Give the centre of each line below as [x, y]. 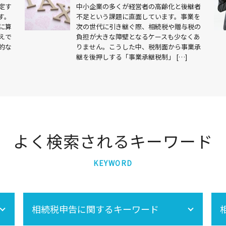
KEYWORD [113, 163]
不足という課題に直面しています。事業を [138, 16]
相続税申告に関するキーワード [96, 209]
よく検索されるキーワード [113, 140]
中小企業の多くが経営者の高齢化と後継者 [139, 6]
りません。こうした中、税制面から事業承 [139, 46]
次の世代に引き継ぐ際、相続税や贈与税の [139, 26]
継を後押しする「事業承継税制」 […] [132, 56]
